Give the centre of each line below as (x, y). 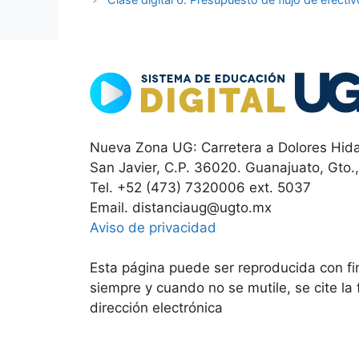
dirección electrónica (156, 307)
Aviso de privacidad (153, 227)
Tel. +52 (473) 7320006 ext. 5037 (200, 187)
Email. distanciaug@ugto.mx (181, 207)
